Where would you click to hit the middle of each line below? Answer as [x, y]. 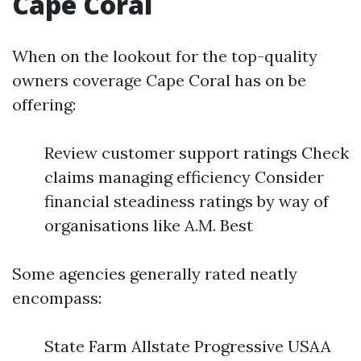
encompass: [57, 298]
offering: [44, 104]
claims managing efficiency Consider [184, 177]
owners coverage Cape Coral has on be [159, 80]
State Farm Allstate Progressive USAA [188, 346]
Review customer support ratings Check [197, 153]
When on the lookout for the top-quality [165, 56]
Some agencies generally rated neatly [155, 274]
